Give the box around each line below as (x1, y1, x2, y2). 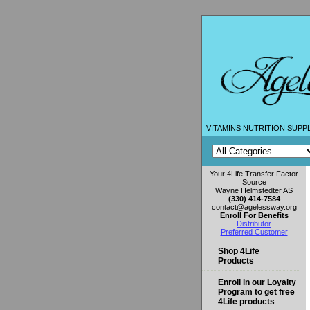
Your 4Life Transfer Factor (210, 170, 298, 179)
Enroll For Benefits (219, 211, 289, 220)
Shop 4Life (218, 246, 259, 257)
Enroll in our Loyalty (218, 277, 296, 288)
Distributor (237, 219, 271, 228)
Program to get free (218, 287, 295, 298)
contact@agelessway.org (211, 203, 297, 212)
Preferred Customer (220, 228, 288, 237)
